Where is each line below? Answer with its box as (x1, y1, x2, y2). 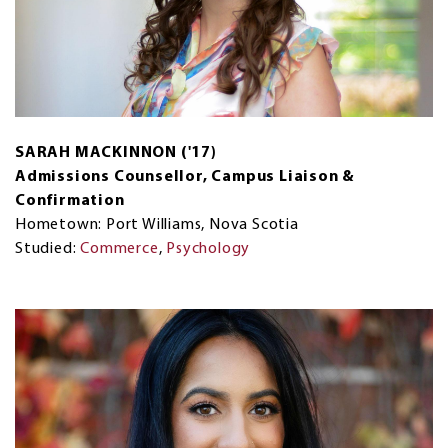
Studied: (15, 240, 81, 257)
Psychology (166, 240, 251, 257)
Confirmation (15, 192, 125, 209)
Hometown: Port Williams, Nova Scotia (15, 216, 299, 233)
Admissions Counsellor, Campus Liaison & (15, 168, 355, 185)
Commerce (80, 240, 159, 257)
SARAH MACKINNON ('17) (15, 144, 217, 161)
